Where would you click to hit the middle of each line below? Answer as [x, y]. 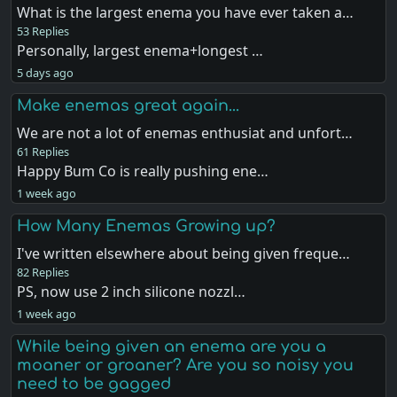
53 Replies [43, 31]
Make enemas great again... [128, 105]
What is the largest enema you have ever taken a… [186, 12]
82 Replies [43, 272]
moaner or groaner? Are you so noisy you [186, 366]
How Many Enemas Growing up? [147, 226]
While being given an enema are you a [172, 347]
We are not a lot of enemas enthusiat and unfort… [185, 132]
